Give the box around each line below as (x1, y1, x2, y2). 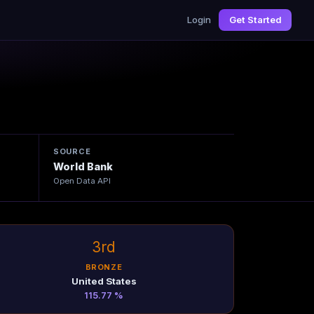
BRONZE (85, 262, 123, 273)
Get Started (228, 14, 282, 25)
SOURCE (53, 146, 91, 156)
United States (71, 275, 137, 287)
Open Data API (53, 175, 111, 186)
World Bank (53, 161, 113, 173)
